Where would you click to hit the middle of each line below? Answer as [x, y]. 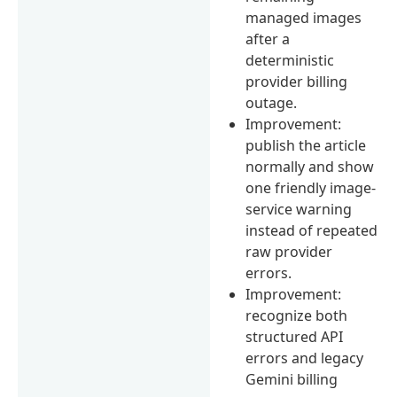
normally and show [310, 166]
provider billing [297, 81]
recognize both [297, 315]
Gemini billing [292, 379]
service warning [299, 209]
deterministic [290, 60]
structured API [295, 336]
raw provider [289, 251]
